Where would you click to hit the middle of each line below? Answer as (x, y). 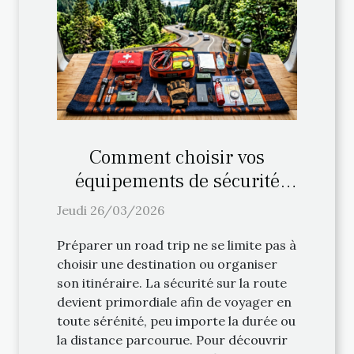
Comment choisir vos (177, 157)
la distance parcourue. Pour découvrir (172, 339)
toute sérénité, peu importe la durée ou (176, 320)
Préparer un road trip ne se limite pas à (177, 245)
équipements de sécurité (177, 181)
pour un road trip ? (177, 204)
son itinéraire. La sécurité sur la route (172, 282)
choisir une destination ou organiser (167, 264)
